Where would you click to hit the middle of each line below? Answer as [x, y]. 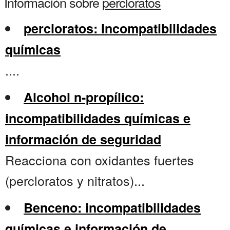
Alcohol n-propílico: [84, 97]
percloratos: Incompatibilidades [120, 28]
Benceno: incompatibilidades [112, 208]
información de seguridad [83, 139]
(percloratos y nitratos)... [75, 180]
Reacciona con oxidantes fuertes [100, 160]
